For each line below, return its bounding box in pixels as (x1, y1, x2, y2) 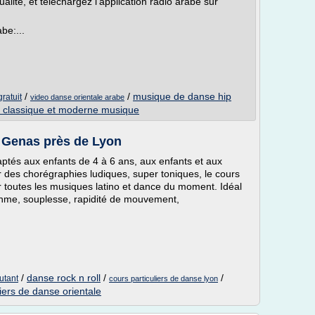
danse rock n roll (27, 272, 101, 283)
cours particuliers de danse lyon (109, 274, 218, 283)
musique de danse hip (133, 91, 231, 102)
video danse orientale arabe (30, 93, 124, 101)
